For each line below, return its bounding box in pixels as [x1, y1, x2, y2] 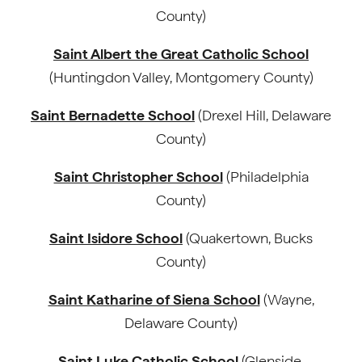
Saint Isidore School [49, 229, 183, 246]
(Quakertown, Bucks [183, 229, 313, 246]
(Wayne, [259, 291, 314, 308]
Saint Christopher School [53, 168, 223, 185]
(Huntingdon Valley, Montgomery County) [48, 69, 314, 86]
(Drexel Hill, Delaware [195, 107, 331, 124]
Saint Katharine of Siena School [48, 291, 260, 308]
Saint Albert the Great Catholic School [53, 45, 309, 62]
